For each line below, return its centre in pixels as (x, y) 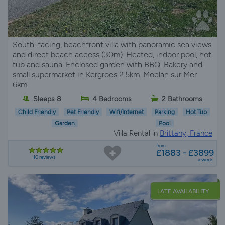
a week (205, 160)
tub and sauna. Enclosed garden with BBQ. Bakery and (107, 65)
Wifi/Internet (127, 112)
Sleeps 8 (47, 99)
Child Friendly (37, 112)
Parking (165, 112)
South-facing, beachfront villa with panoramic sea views (112, 45)
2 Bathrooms (182, 99)
